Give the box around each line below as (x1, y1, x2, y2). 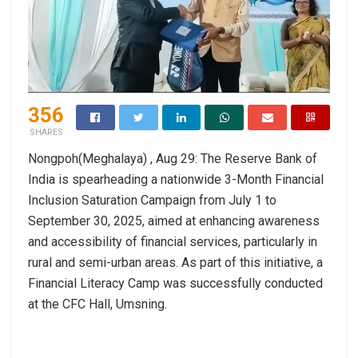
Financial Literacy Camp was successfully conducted (28, 275, 323, 291)
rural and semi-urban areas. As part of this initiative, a (28, 254, 323, 270)
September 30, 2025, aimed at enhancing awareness (28, 213, 320, 229)
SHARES (29, 126, 63, 137)
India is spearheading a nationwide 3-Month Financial (28, 171, 324, 187)
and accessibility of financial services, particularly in (28, 233, 317, 249)
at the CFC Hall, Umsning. (28, 296, 167, 312)
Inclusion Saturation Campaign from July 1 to (28, 192, 276, 208)
